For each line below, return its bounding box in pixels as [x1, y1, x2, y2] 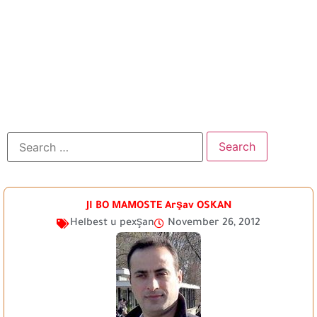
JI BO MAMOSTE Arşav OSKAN [86, 201, 231, 213]
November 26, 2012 [168, 218, 260, 230]
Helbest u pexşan [70, 218, 154, 230]
